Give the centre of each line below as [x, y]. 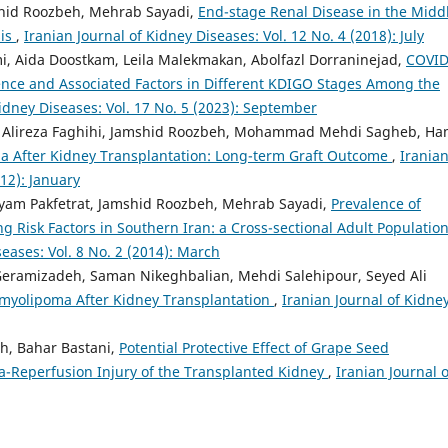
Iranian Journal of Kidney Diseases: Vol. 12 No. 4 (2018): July [224, 35]
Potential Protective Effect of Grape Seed [254, 347]
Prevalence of [376, 203]
